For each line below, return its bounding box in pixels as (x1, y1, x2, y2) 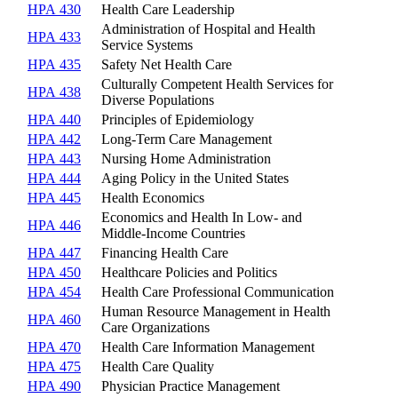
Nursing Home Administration (101, 150, 271, 166)
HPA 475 (28, 358, 81, 374)
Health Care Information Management (101, 338, 314, 354)
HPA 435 (28, 56, 81, 72)
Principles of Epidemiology (101, 111, 254, 127)
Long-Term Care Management (101, 131, 272, 147)
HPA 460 (28, 311, 81, 327)
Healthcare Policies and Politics (101, 264, 277, 280)
